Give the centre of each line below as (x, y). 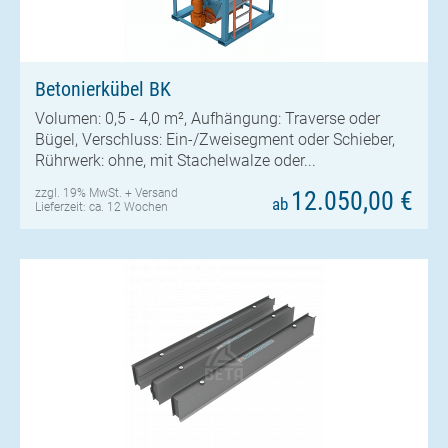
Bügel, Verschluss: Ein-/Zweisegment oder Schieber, (215, 139)
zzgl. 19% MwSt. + (85, 192)
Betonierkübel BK (103, 88)
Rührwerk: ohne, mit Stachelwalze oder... (175, 160)
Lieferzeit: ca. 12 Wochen (101, 206)
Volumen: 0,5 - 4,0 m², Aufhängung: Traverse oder (207, 118)
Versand (156, 192)
